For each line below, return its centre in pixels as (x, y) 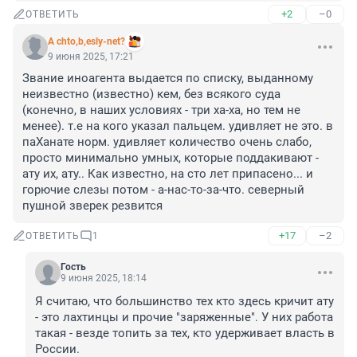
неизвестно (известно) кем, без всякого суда (151, 94)
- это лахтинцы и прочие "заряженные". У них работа (184, 318)
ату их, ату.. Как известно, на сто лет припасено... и (168, 174)
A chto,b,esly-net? (86, 42)
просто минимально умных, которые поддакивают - (171, 158)
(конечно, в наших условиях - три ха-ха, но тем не (161, 110)
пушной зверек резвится (92, 206)
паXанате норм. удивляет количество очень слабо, (167, 142)
